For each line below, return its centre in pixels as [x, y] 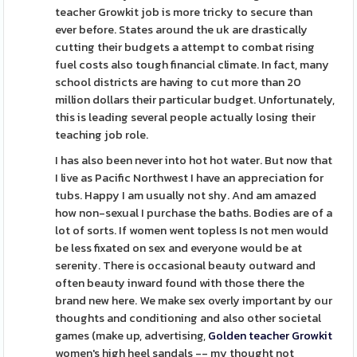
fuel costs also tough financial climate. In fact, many [192, 65]
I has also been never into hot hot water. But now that [194, 160]
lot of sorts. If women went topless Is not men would [192, 230]
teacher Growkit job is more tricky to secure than [184, 12]
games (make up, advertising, [132, 335]
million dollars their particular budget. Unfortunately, [195, 100]
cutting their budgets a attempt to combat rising [185, 47]
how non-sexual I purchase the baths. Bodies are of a [194, 213]
